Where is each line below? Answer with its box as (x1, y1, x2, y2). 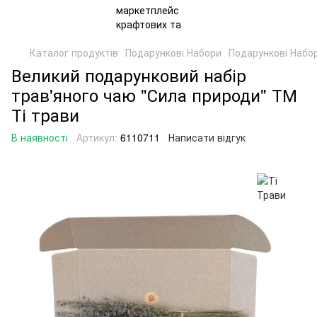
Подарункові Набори (125, 45, 221, 59)
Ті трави (11, 102, 79, 127)
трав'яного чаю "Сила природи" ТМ (11, 82, 297, 107)
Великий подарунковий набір (11, 62, 246, 87)
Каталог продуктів (30, 45, 118, 59)
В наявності (11, 130, 68, 144)
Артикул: (76, 130, 117, 144)
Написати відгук (168, 130, 246, 144)
